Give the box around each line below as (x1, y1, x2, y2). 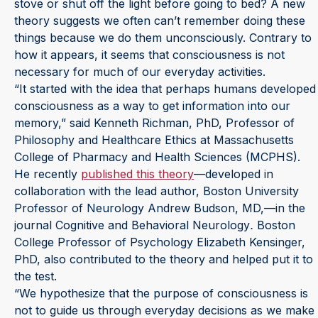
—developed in (194, 166, 273, 181)
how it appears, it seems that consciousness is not (14, 47, 285, 62)
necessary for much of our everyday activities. (14, 64, 265, 79)
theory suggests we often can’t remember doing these (14, 13, 305, 28)
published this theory (81, 166, 194, 181)
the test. (14, 268, 57, 283)
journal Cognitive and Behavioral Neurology (14, 217, 250, 232)
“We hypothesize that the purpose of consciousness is (14, 285, 308, 300)
